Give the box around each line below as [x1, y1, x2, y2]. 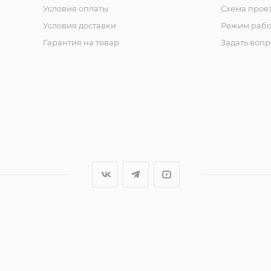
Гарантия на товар [42, 38, 119, 47]
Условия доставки [42, 21, 116, 30]
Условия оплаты [42, 4, 108, 13]
